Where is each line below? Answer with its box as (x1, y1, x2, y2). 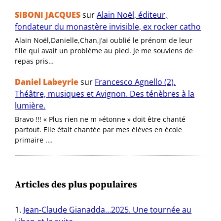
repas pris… (15, 56, 54, 66)
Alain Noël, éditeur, (97, 9, 168, 20)
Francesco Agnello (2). (95, 76, 176, 87)
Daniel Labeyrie (15, 76, 79, 87)
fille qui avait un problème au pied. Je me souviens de (15, 45, 193, 55)
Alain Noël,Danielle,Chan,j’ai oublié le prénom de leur (15, 35, 193, 45)
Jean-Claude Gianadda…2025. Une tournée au (23, 204, 192, 215)
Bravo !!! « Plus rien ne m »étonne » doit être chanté (15, 114, 186, 124)
